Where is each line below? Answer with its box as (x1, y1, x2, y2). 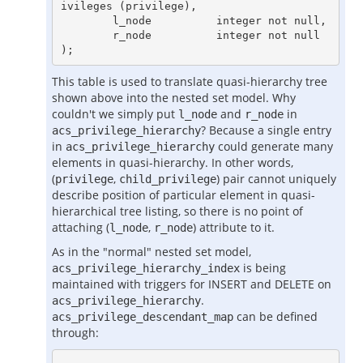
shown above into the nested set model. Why (52, 90, 296, 105)
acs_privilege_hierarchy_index (52, 262, 240, 275)
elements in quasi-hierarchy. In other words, (52, 155, 293, 170)
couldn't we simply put (52, 106, 178, 122)
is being (240, 260, 286, 275)
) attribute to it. (193, 220, 275, 235)
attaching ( (52, 220, 109, 235)
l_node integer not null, (60, 14, 113, 27)
